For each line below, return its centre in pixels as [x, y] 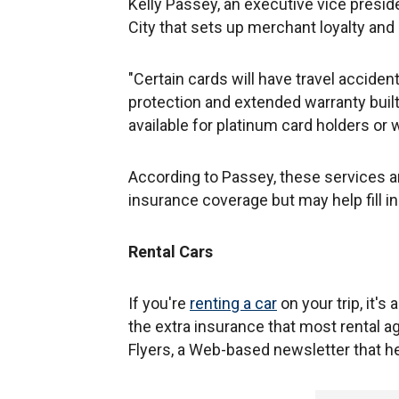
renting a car [233, 303]
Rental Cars [171, 251]
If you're [159, 303]
